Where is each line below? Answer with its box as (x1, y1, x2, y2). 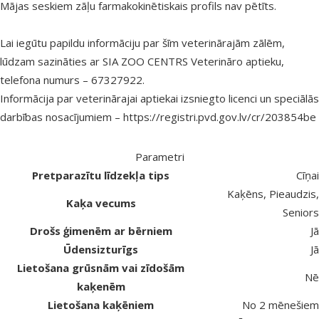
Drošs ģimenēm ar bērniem (29, 224, 172, 239)
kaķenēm (76, 279, 125, 294)
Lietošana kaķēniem (48, 298, 154, 313)
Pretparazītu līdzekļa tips (32, 168, 169, 183)
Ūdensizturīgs (63, 242, 138, 257)
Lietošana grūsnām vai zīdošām (17, 261, 184, 276)
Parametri (135, 150, 184, 164)
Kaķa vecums (66, 196, 136, 211)
